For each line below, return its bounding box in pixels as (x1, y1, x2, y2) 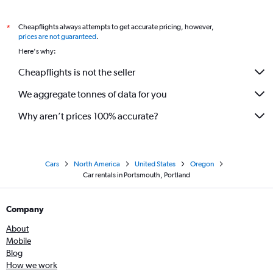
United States (134, 160, 175, 168)
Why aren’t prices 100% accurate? (18, 110, 158, 122)
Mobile (6, 236, 31, 246)
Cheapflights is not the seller (18, 66, 135, 78)
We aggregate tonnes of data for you (18, 88, 167, 100)
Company (6, 204, 44, 214)
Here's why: (18, 47, 56, 55)
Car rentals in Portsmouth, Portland (83, 171, 190, 179)
